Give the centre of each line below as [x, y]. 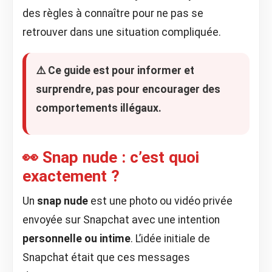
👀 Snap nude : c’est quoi [111, 157]
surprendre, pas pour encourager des [128, 89]
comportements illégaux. [99, 108]
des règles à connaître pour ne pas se [113, 13]
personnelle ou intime [76, 239]
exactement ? [71, 176]
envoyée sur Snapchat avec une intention [121, 220]
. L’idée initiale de [170, 239]
